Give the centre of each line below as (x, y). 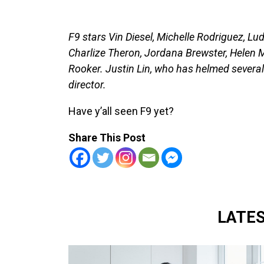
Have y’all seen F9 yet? (121, 111)
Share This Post (107, 137)
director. (87, 84)
